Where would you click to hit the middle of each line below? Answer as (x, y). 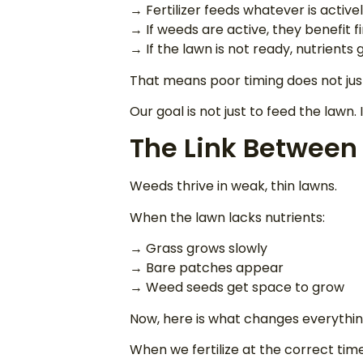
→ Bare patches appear (207, 268)
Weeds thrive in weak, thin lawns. (233, 186)
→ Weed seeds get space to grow (237, 288)
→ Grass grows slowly (199, 249)
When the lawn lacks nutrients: (227, 217)
